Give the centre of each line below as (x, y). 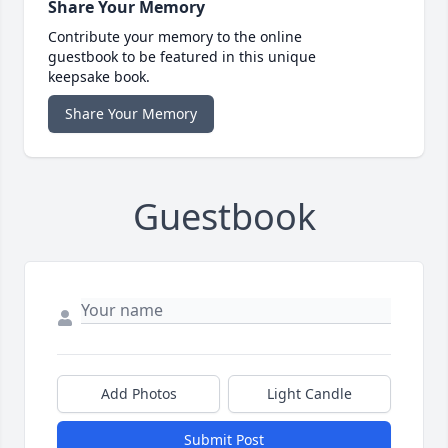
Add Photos (138, 394)
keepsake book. (99, 77)
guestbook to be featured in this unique (182, 57)
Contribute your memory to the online (175, 37)
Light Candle (309, 394)
